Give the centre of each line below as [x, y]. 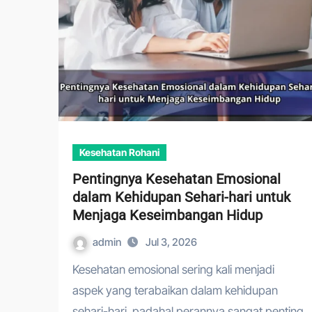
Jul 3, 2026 [171, 242]
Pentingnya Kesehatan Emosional [177, 179]
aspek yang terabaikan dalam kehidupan [175, 290]
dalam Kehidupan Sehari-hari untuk [181, 197]
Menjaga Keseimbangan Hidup [167, 215]
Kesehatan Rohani [119, 152]
